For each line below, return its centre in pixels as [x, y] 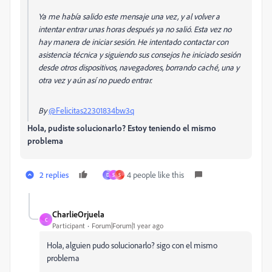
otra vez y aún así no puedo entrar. [96, 80]
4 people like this [155, 175]
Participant [69, 226]
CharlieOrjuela [78, 214]
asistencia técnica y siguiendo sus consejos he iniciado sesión [139, 54]
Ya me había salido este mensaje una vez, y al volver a [129, 16]
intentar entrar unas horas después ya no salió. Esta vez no [135, 29]
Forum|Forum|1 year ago [127, 226]
